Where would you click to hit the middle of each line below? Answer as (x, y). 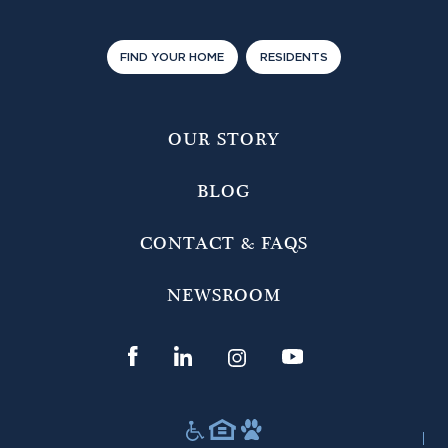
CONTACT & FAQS (224, 244)
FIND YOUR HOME (172, 58)
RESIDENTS (293, 58)
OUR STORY (224, 140)
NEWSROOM (224, 296)
